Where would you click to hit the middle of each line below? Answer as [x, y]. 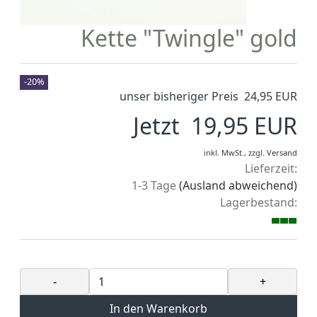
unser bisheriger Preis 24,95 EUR [208, 97]
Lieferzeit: [271, 169]
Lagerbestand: [259, 203]
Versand [282, 153]
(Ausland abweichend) [238, 186]
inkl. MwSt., [225, 153]
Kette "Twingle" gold [189, 38]
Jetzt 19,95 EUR [215, 126]
